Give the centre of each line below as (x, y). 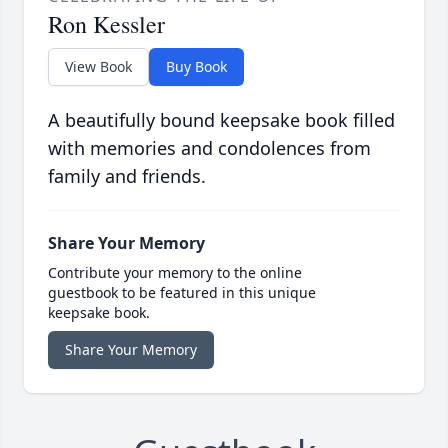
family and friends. (127, 176)
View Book (98, 67)
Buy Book (196, 67)
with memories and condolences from (209, 148)
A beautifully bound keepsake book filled (221, 120)
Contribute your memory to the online (175, 273)
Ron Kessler (106, 24)
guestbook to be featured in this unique (182, 293)
